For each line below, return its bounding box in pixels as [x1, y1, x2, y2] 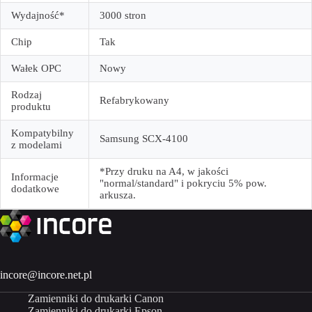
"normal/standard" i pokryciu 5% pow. [100, 178, 267, 189]
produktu [11, 101, 51, 113]
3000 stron [100, 10, 146, 22]
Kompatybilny [11, 127, 74, 139]
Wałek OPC [11, 63, 61, 75]
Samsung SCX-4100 [100, 133, 188, 145]
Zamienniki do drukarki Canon [28, 292, 164, 305]
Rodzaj [11, 89, 42, 101]
